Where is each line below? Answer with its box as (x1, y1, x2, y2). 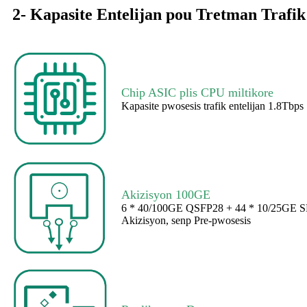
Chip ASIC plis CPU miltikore (121, 85, 274, 99)
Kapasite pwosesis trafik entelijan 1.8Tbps (121, 99, 304, 112)
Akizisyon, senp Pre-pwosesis (121, 214, 251, 227)
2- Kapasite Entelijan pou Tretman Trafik (12, 5, 306, 24)
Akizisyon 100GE (121, 188, 211, 202)
